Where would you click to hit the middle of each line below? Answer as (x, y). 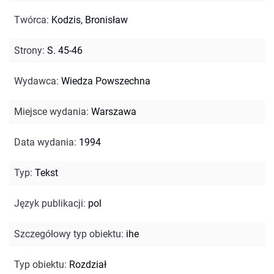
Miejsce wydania (50, 111)
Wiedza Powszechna (106, 81)
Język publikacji (49, 203)
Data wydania (44, 142)
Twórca (30, 20)
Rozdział (88, 264)
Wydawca (35, 81)
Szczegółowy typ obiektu (68, 234)
